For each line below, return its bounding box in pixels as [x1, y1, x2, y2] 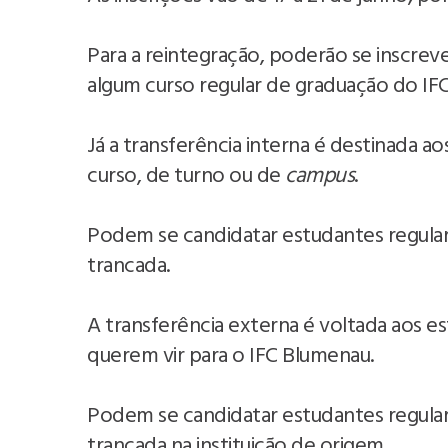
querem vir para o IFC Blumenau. [87, 338, 378, 374]
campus [285, 158, 354, 194]
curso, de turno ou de [87, 158, 285, 194]
